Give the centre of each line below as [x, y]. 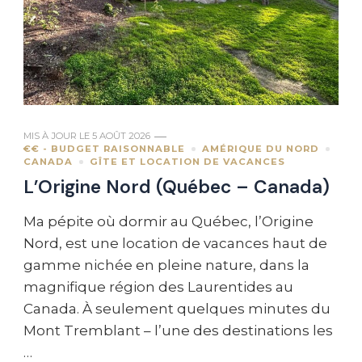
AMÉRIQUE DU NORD [261, 149]
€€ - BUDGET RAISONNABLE [104, 149]
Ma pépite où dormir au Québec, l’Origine [168, 222]
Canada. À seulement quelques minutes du [177, 309]
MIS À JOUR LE [58, 136]
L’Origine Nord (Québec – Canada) [177, 187]
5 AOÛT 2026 [121, 136]
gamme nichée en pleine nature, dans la [166, 265]
